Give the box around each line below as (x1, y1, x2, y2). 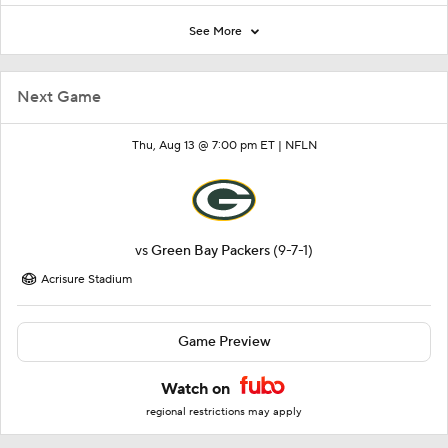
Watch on (161, 379, 234, 399)
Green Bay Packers (151, 242, 270, 260)
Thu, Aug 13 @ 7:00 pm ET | (131, 138, 285, 153)
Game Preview (177, 333, 271, 351)
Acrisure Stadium (41, 272, 132, 287)
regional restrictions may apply (146, 405, 302, 419)
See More (189, 24, 245, 39)
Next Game (17, 87, 101, 107)
